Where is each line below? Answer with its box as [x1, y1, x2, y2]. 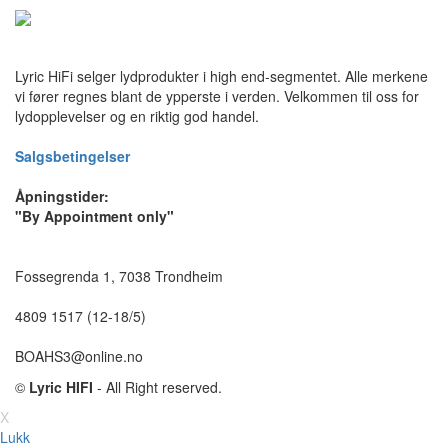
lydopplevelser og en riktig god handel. [15, 106, 259, 127]
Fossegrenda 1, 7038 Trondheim [15, 266, 223, 287]
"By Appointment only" [15, 206, 174, 227]
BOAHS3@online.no [15, 346, 143, 367]
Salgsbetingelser [15, 146, 130, 167]
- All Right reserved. [93, 377, 222, 398]
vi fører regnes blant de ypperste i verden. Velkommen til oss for [15, 86, 419, 107]
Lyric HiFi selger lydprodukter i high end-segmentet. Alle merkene [15, 66, 428, 87]
